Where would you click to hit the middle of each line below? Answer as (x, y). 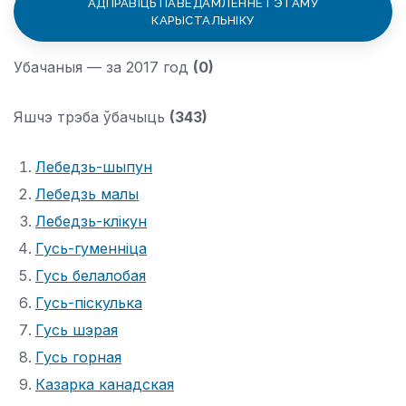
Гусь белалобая (91, 275)
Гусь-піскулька (89, 302)
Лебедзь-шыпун (94, 166)
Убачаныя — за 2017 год (103, 67)
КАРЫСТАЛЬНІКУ (203, 20)
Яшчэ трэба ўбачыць (92, 116)
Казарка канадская (105, 384)
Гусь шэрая (77, 329)
